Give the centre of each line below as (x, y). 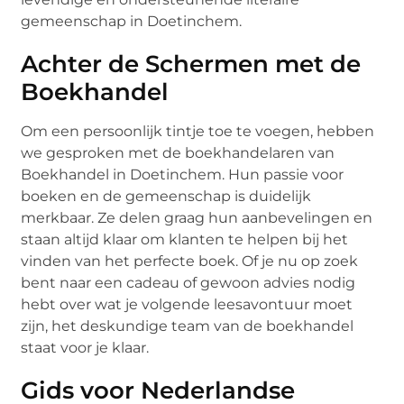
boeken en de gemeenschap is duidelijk (166, 196)
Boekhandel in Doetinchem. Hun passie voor (183, 174)
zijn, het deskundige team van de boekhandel (188, 326)
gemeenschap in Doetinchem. (132, 21)
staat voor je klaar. (85, 347)
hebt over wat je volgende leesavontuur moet (187, 304)
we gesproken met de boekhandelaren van (178, 152)
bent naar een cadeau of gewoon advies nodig (188, 282)
